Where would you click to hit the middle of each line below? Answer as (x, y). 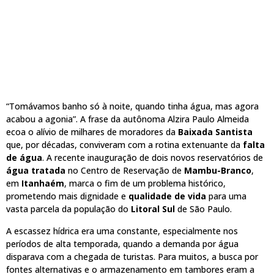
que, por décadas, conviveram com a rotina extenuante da (124, 145)
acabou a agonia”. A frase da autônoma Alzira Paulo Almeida (128, 119)
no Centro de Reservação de (125, 171)
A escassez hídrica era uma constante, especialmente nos (122, 231)
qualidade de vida (167, 196)
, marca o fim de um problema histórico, (145, 183)
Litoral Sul (153, 209)
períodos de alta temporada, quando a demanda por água (122, 243)
